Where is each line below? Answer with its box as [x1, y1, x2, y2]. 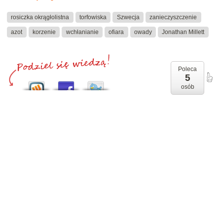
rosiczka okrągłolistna [11, 13, 70, 21]
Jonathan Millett [162, 28, 205, 36]
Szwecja [116, 13, 140, 21]
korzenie [32, 28, 56, 36]
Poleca [178, 66, 197, 73]
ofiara [109, 28, 124, 36]
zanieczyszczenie [149, 13, 197, 21]
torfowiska [79, 13, 107, 21]
